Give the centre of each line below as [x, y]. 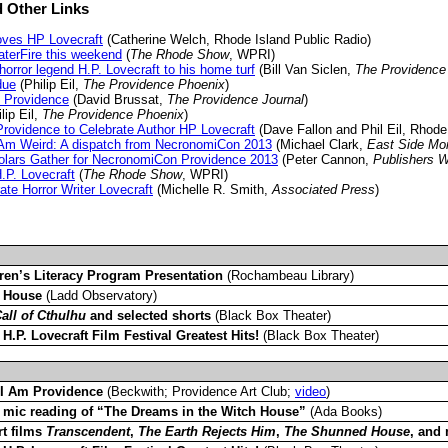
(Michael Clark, [319, 145]
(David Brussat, [118, 100]
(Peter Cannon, [325, 160]
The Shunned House [347, 431]
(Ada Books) [344, 411]
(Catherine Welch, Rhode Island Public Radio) [237, 40]
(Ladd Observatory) [99, 295]
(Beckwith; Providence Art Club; [199, 391]
